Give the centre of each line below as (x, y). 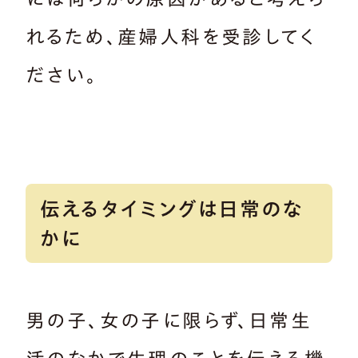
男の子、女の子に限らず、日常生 (169, 321)
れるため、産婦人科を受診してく (170, 36)
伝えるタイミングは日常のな (171, 209)
